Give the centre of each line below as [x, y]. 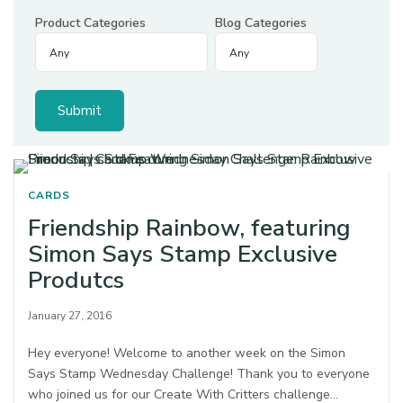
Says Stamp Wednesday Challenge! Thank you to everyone [199, 374]
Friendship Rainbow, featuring [189, 228]
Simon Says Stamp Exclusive [183, 254]
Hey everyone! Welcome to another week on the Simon [187, 353]
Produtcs [76, 280]
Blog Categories [261, 23]
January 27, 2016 [70, 316]
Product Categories [90, 23]
